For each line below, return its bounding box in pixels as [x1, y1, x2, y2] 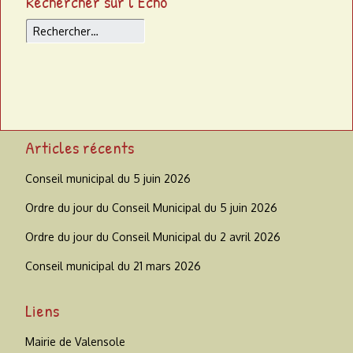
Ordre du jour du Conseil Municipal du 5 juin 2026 [25, 201, 277, 215]
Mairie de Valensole [25, 335, 125, 349]
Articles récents [25, 136, 134, 160]
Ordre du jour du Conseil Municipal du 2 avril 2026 [25, 230, 281, 244]
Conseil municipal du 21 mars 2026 [25, 259, 201, 273]
